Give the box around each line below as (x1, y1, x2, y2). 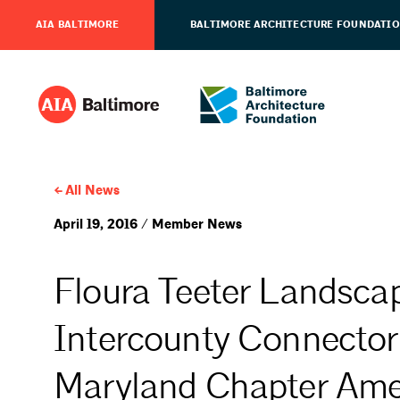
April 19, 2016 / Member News (54, 216, 242, 233)
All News (64, 182, 120, 199)
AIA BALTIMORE (36, 19, 119, 31)
